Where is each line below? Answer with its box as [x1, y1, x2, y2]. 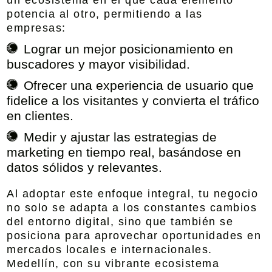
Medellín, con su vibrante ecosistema [7, 257, 220, 270]
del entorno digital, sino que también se [7, 216, 234, 228]
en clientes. [7, 109, 74, 123]
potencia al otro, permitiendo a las [7, 8, 203, 20]
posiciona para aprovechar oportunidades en [7, 229, 262, 242]
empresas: [7, 22, 66, 34]
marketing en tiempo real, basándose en [7, 145, 242, 159]
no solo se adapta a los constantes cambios [7, 202, 257, 214]
